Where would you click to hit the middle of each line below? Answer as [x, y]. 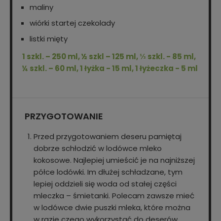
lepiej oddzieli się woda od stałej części [105, 184]
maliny [41, 7]
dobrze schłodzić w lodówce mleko [98, 148]
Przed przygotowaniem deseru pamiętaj [108, 137]
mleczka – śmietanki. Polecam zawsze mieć [114, 196]
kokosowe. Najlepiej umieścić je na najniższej [114, 160]
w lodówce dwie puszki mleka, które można [112, 208]
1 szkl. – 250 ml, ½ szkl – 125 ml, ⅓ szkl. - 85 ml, [109, 57]
